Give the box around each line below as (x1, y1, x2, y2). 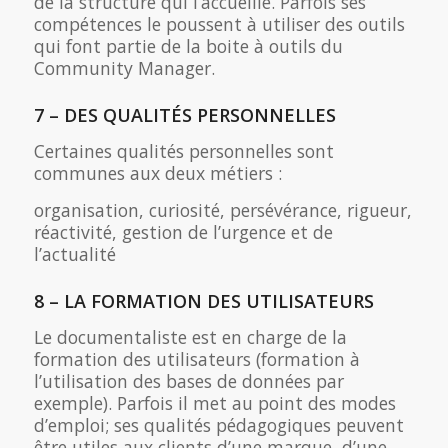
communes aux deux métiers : (33, 161, 282, 186)
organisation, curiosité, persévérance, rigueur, (33, 198, 412, 223)
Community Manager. (33, 56, 215, 81)
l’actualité (33, 242, 116, 267)
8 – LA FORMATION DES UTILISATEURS (33, 289, 374, 314)
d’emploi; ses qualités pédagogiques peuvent (33, 413, 404, 438)
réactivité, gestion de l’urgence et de (33, 220, 333, 245)
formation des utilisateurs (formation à (33, 347, 360, 372)
